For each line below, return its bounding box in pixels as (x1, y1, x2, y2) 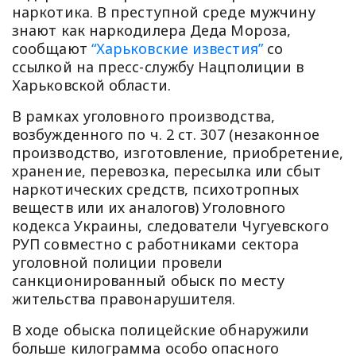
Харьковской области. (12, 75, 171, 95)
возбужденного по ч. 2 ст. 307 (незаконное (12, 125, 319, 145)
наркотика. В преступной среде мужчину (12, 2, 316, 22)
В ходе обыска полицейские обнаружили (12, 320, 310, 340)
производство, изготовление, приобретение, (12, 143, 343, 163)
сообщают (12, 39, 91, 59)
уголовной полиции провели (12, 253, 223, 273)
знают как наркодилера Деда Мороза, (12, 21, 292, 41)
